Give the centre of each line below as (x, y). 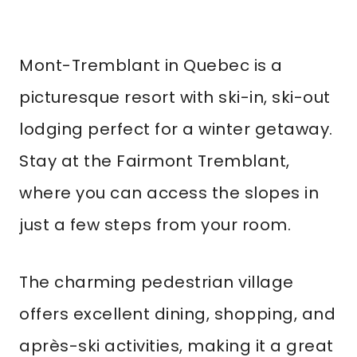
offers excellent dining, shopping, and (177, 314)
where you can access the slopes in (169, 193)
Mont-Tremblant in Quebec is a (151, 65)
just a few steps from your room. (155, 225)
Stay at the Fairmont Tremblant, (155, 161)
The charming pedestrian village (157, 282)
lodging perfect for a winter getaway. (176, 129)
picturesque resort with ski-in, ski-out (175, 97)
